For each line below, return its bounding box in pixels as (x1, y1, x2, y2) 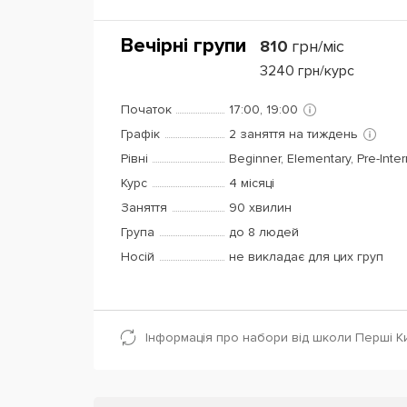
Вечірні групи (121, 34, 246, 58)
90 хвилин (229, 200, 292, 215)
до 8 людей (229, 224, 299, 240)
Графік (121, 126, 160, 142)
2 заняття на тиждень (229, 126, 358, 142)
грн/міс (292, 36, 344, 56)
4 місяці (229, 175, 274, 191)
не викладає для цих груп (229, 249, 383, 264)
